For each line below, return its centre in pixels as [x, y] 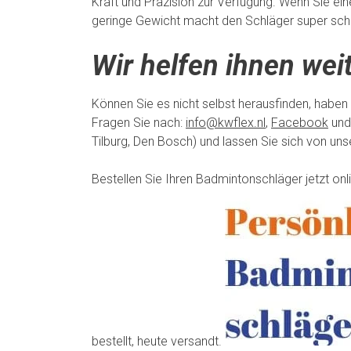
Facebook [300, 122]
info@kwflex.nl [226, 122]
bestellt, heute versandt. [158, 341]
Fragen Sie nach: [139, 122]
